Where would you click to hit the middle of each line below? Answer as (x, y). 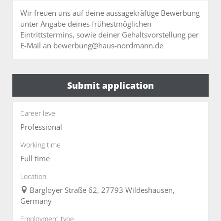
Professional (41, 127)
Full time (35, 159)
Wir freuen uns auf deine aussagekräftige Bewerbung (110, 13)
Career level (38, 113)
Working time (40, 145)
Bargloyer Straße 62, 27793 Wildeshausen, (102, 190)
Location (33, 176)
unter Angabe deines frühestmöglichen (86, 24)
